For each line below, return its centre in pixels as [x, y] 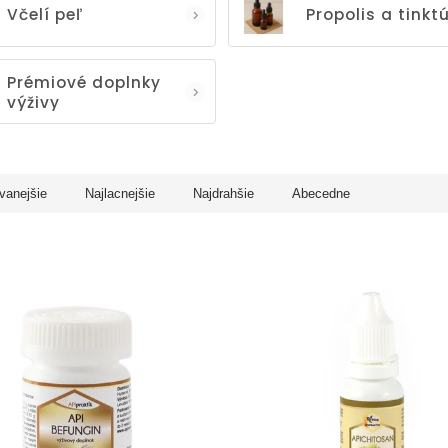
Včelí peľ [45, 14]
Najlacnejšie [120, 193]
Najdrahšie [223, 193]
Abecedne [321, 193]
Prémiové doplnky [84, 82]
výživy [33, 102]
